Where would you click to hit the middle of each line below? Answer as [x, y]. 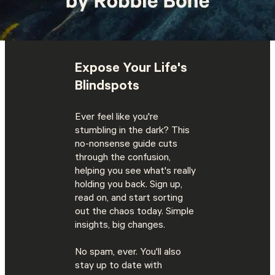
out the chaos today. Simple [135, 213]
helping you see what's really [136, 172]
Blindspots [107, 87]
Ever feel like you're [117, 118]
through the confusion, [123, 159]
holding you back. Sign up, [129, 186]
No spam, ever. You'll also [128, 253]
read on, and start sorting [129, 199]
